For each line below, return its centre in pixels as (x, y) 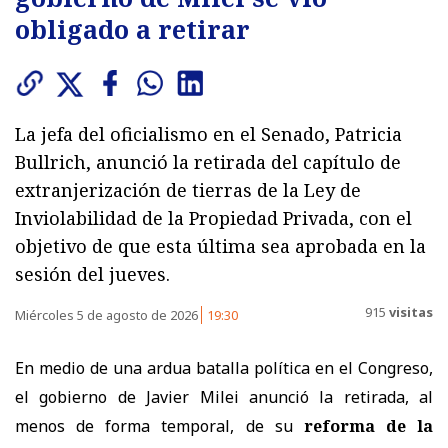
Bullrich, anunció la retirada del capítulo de (208, 161)
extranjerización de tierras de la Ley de (188, 189)
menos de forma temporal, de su (159, 425)
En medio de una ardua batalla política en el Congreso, (224, 367)
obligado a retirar (132, 28)
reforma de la (368, 425)
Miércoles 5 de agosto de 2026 (108, 314)
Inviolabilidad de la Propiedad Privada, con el (213, 217)
